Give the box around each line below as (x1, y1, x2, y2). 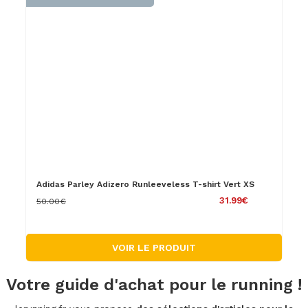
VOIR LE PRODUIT (111, 241, 196, 253)
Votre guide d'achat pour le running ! (6, 274, 302, 294)
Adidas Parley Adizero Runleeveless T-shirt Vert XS (36, 179, 254, 189)
